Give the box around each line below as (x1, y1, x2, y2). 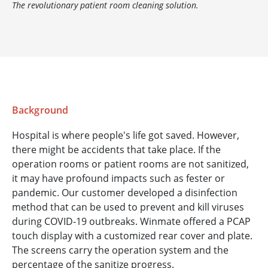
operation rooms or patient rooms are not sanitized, (12, 157, 249, 171)
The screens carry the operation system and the (12, 243, 229, 257)
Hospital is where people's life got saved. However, (12, 129, 239, 142)
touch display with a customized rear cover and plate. (12, 229, 252, 243)
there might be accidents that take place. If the (12, 143, 221, 157)
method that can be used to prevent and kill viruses (12, 200, 244, 214)
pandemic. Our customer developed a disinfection (12, 186, 237, 200)
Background (12, 103, 68, 117)
